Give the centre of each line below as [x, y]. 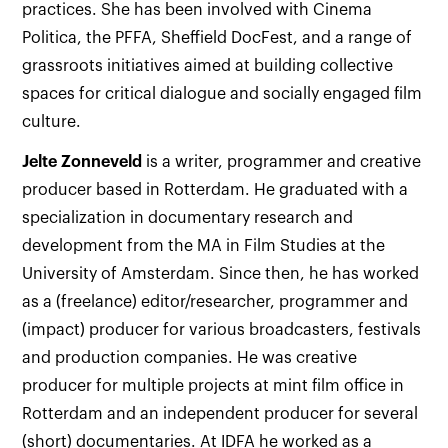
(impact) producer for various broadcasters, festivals [222, 330]
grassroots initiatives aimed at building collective [208, 66]
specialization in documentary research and [188, 218]
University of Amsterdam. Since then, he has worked [221, 274]
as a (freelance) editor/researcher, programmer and [215, 302]
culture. [54, 122]
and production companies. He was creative [190, 358]
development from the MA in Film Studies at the [204, 246]
